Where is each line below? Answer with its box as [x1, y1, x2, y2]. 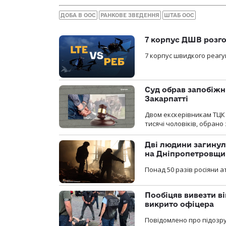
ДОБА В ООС [61, 12, 96, 18]
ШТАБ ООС [164, 12, 194, 18]
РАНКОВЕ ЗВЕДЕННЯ [100, 12, 159, 18]
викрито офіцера [145, 199, 214, 208]
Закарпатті [145, 94, 188, 103]
